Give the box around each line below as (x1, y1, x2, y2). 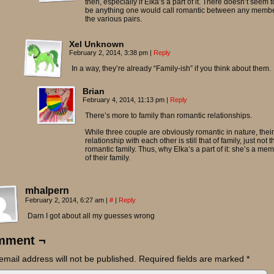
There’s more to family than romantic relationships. (85, 111, 252, 120)
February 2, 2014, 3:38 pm (69, 49, 150, 56)
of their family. (85, 154, 130, 162)
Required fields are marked (139, 254, 246, 264)
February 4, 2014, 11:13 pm (83, 96, 166, 103)
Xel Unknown (69, 39, 124, 49)
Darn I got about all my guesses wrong (28, 212, 155, 220)
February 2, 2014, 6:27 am (25, 196, 106, 204)
